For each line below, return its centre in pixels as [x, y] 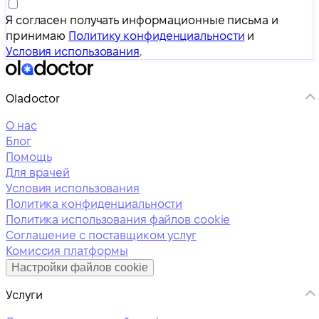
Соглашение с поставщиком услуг [101, 235]
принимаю [37, 36]
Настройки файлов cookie [80, 267]
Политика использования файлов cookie [118, 219]
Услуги [24, 295]
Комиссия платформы [67, 251]
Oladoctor [33, 98]
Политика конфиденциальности [94, 204]
